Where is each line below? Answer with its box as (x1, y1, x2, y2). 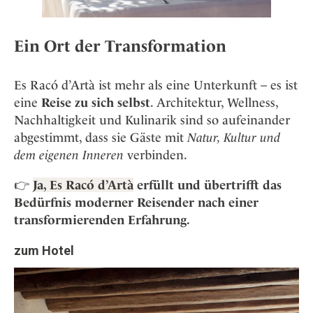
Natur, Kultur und (187, 129, 280, 145)
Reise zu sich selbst (41, 94, 150, 110)
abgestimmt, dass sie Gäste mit (14, 129, 187, 145)
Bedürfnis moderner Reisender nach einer (14, 194, 259, 210)
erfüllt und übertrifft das (133, 177, 282, 192)
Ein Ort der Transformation (14, 36, 226, 57)
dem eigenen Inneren (14, 147, 124, 162)
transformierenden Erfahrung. (14, 212, 190, 227)
